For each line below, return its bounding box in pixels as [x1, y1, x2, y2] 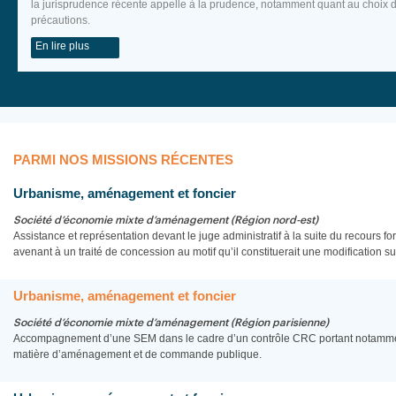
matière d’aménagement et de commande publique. [13, 348, 262, 361]
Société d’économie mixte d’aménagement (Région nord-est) [13, 215, 318, 225]
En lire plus [35, 40, 89, 52]
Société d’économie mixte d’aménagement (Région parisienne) [13, 317, 329, 328]
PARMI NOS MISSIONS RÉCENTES [13, 152, 233, 167]
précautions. [31, 14, 90, 27]
